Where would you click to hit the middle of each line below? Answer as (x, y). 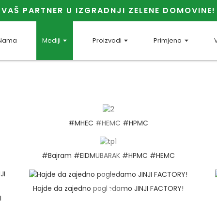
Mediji (51, 40)
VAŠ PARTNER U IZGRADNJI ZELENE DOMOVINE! (108, 10)
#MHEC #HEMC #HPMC (108, 123)
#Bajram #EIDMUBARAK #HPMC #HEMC (108, 156)
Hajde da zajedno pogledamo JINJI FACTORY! (108, 188)
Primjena (168, 40)
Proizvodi (107, 40)
